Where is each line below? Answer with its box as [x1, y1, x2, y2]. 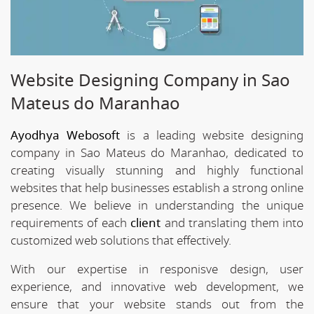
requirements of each [11, 214, 131, 232]
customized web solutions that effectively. [11, 231, 231, 250]
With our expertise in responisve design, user [11, 260, 303, 278]
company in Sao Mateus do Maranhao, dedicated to [11, 144, 303, 162]
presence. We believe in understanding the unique [11, 196, 303, 214]
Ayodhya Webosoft [11, 126, 121, 144]
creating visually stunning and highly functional [11, 161, 303, 179]
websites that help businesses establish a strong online [11, 179, 303, 197]
